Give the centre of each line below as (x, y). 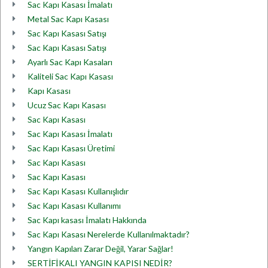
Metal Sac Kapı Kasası (68, 19)
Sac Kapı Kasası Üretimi (71, 148)
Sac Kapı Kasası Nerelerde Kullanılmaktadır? (109, 234)
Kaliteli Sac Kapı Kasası (70, 76)
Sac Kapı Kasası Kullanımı (74, 205)
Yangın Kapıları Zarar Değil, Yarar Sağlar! (100, 249)
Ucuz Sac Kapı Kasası (67, 105)
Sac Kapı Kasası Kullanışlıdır (78, 191)
